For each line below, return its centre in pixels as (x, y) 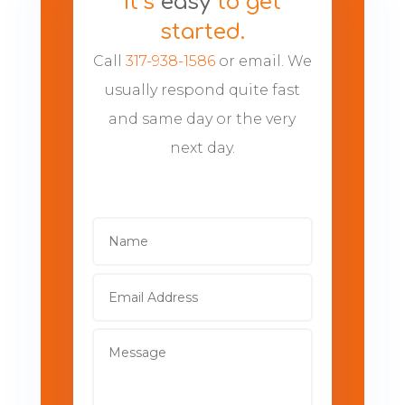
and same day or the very (202, 119)
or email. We (263, 61)
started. (202, 32)
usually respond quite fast (202, 90)
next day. (202, 148)
